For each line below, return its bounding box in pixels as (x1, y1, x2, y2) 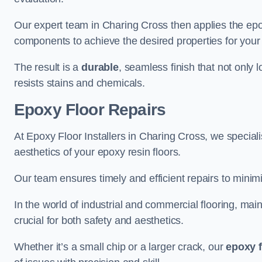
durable (81, 61, 119, 73)
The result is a (14, 61, 82, 73)
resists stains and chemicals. (14, 77, 145, 89)
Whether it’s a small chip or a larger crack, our (14, 241, 226, 253)
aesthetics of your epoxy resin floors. (14, 146, 181, 158)
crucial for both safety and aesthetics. (14, 215, 184, 226)
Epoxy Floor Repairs (14, 101, 166, 119)
